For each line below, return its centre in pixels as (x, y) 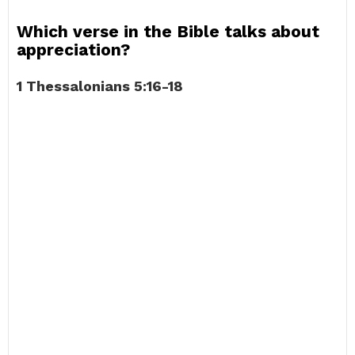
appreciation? (73, 50)
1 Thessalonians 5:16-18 (100, 86)
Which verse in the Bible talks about (168, 31)
